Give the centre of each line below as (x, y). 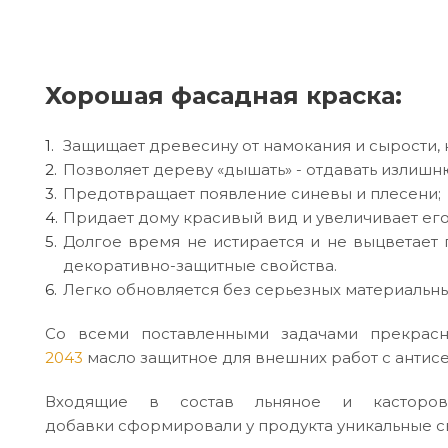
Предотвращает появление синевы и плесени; (252, 193)
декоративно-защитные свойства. (200, 265)
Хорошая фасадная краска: (223, 95)
